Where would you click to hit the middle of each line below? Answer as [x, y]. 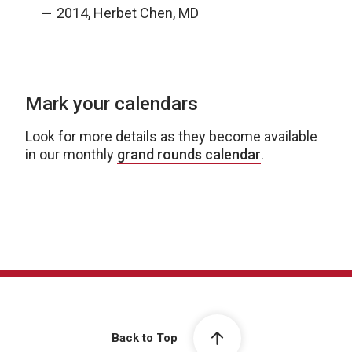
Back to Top [144, 338]
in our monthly [71, 155]
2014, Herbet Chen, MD [128, 13]
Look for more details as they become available [171, 137]
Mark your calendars [112, 104]
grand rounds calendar [189, 155]
